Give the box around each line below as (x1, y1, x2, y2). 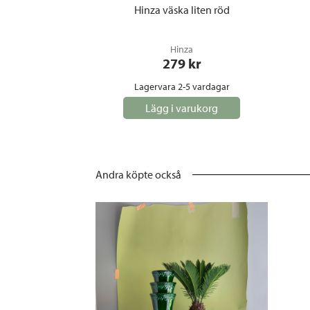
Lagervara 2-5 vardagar (134, 80, 230, 93)
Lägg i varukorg (145, 100, 218, 115)
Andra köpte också (95, 167, 181, 181)
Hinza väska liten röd (134, 2, 230, 17)
